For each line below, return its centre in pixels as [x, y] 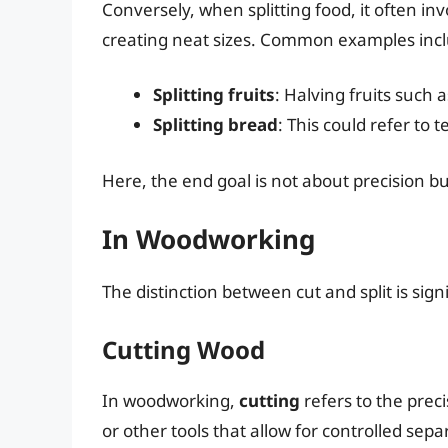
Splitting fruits [214, 95]
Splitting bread [215, 125]
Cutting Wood [183, 349]
